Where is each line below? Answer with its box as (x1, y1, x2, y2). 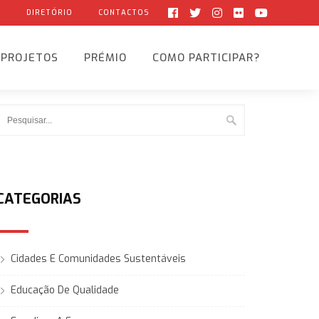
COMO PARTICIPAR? (152, 51, 261, 65)
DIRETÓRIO (26, 8, 73, 17)
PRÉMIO (84, 51, 127, 65)
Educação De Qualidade (10, 283, 119, 297)
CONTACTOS (98, 8, 150, 17)
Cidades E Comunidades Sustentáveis (10, 252, 186, 266)
